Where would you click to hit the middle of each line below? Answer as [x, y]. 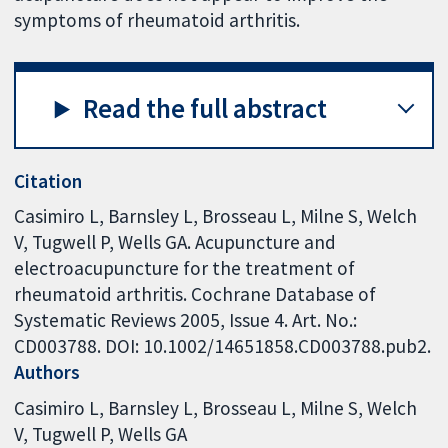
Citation [48, 180]
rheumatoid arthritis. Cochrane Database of [195, 294]
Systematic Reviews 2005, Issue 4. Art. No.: [186, 320]
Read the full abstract [205, 109]
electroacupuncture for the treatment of [185, 268]
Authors [47, 372]
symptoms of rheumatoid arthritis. [157, 19]
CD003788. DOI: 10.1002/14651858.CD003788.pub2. [223, 346]
